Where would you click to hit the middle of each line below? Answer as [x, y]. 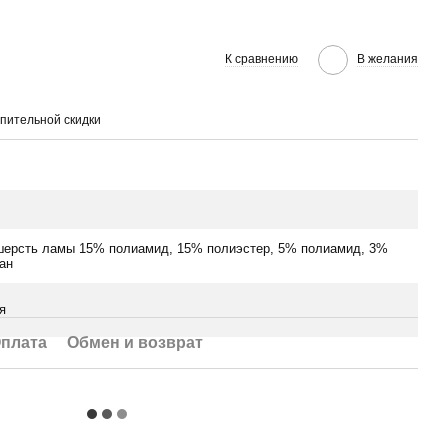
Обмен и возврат [135, 342]
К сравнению [261, 58]
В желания [387, 58]
